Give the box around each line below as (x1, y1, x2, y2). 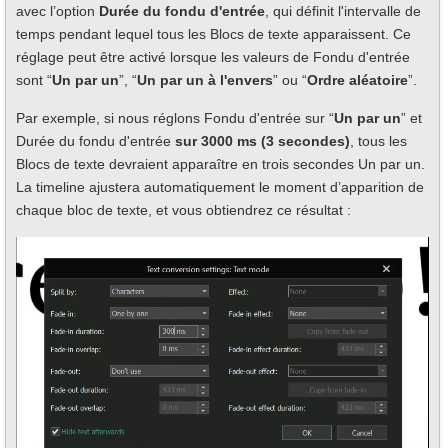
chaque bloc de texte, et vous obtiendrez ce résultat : (16, 202, 351, 219)
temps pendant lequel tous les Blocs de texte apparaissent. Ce (16, 26, 411, 43)
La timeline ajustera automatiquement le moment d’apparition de (16, 179, 424, 196)
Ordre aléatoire (307, 72, 408, 89)
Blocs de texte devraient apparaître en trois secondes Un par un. (16, 156, 425, 173)
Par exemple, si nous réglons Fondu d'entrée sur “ (16, 110, 334, 127)
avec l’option (16, 3, 99, 20)
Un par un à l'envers (137, 72, 273, 89)
